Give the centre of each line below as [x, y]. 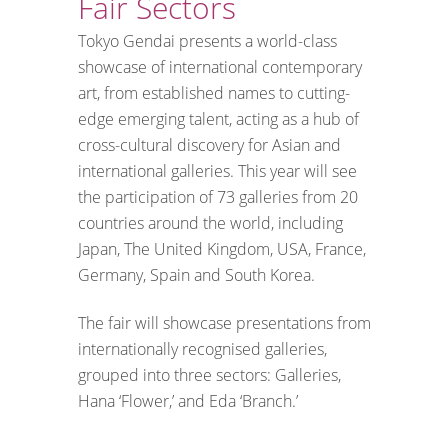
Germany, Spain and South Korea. [196, 274]
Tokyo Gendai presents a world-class [207, 40]
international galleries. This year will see [217, 170]
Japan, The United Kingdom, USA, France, [222, 248]
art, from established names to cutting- [214, 92]
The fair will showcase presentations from [224, 322]
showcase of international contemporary [220, 66]
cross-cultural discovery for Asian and [209, 144]
